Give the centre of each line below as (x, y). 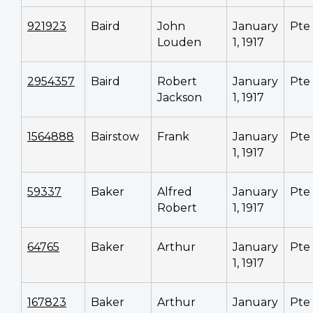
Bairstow (115, 136)
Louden (179, 42)
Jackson (180, 97)
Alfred (175, 191)
